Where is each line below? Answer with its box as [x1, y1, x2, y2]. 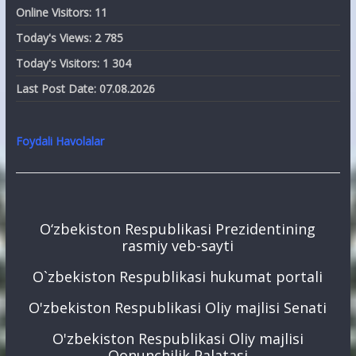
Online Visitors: [15, 5, 95, 21]
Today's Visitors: [15, 56, 103, 72]
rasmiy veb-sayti [122, 235, 234, 255]
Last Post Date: [15, 81, 99, 97]
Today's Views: [15, 30, 95, 46]
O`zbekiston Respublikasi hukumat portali [33, 266, 323, 286]
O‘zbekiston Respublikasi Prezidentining [40, 219, 316, 238]
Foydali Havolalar [15, 133, 104, 149]
